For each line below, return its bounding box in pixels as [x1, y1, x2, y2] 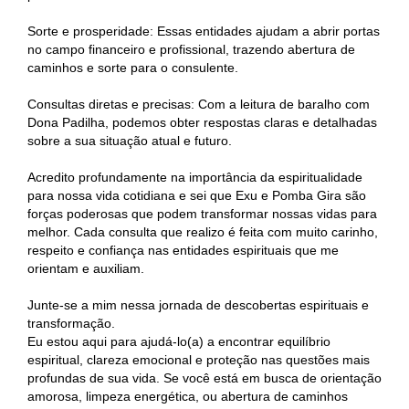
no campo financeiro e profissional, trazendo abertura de [27, 42, 355, 57]
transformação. [27, 316, 115, 330]
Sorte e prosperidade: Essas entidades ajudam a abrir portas [27, 24, 380, 38]
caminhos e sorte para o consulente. [27, 60, 238, 75]
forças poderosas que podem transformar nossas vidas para [27, 206, 377, 221]
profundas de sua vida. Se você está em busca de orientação [27, 371, 382, 385]
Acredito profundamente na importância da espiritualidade [27, 170, 362, 184]
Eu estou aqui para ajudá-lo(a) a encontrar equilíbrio [27, 334, 330, 349]
